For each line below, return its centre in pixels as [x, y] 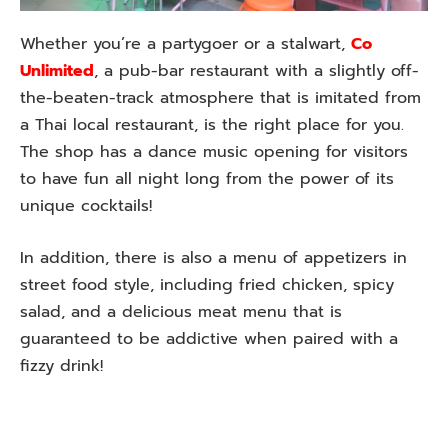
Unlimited [57, 70]
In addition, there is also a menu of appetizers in [213, 257]
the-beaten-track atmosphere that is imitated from [220, 97]
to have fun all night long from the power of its [207, 178]
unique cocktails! [86, 205]
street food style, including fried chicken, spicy [207, 284]
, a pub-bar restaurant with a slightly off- [256, 70]
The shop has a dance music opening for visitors [214, 151]
